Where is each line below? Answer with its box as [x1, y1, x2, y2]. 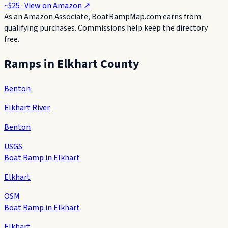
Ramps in [4, 54, 57, 73]
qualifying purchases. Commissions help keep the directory [4, 22, 208, 34]
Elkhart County [57, 54, 139, 73]
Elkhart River [4, 102, 50, 113]
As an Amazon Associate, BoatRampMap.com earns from [4, 11, 201, 22]
